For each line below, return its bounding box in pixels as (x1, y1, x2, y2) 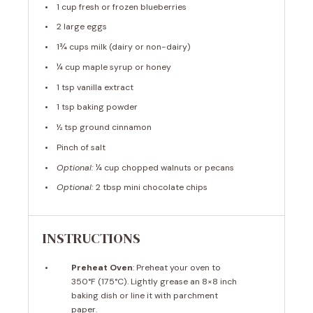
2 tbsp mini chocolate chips (94, 182, 208, 194)
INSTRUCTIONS (43, 228, 140, 249)
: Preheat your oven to (133, 262, 221, 274)
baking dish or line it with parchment (71, 290, 219, 302)
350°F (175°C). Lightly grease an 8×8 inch (71, 276, 238, 288)
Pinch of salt (57, 141, 105, 153)
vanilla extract (75, 81, 133, 93)
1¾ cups (57, 41, 89, 53)
